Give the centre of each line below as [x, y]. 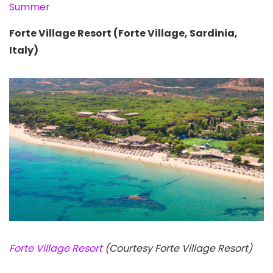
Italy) [24, 51]
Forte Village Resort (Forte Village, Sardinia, [123, 34]
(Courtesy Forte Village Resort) [179, 249]
